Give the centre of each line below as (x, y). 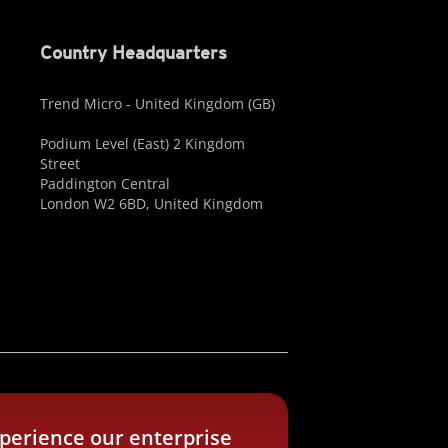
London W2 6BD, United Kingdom (151, 203)
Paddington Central (104, 183)
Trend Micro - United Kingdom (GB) (157, 103)
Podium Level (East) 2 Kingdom (142, 143)
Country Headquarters (133, 52)
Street (59, 163)
